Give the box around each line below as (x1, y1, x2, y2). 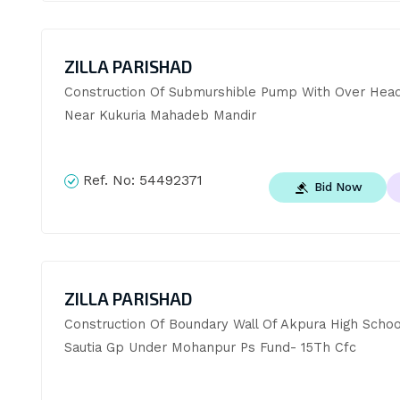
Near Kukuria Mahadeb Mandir (63, 107, 256, 124)
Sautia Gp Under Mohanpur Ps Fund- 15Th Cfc (63, 338, 356, 355)
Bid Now (313, 179, 362, 195)
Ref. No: (78, 172, 139, 189)
